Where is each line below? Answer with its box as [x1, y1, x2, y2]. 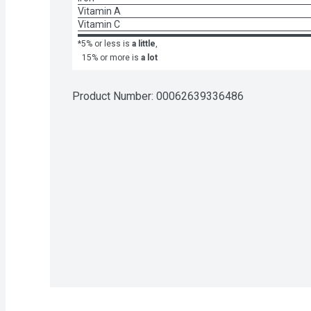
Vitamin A [78, 5, 121, 17]
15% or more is [82, 52, 139, 62]
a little [132, 38, 155, 49]
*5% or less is [78, 38, 130, 49]
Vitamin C [78, 18, 120, 30]
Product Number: [72, 89, 156, 103]
